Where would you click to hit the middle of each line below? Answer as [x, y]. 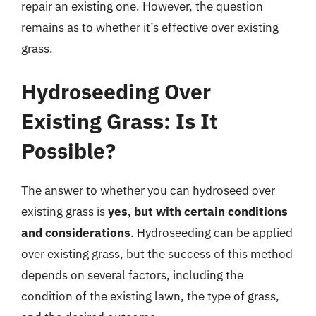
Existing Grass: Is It [119, 121]
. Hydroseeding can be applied [212, 233]
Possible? [68, 151]
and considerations [76, 233]
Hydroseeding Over [116, 91]
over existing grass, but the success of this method [157, 254]
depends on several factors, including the [132, 275]
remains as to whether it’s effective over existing [150, 27]
